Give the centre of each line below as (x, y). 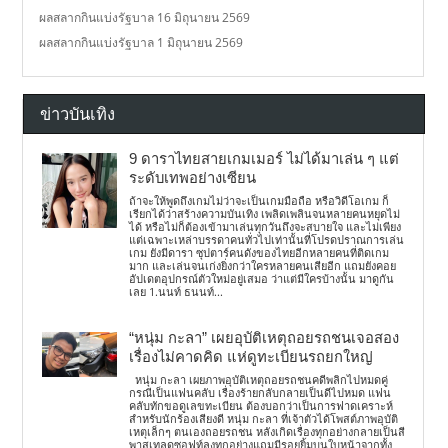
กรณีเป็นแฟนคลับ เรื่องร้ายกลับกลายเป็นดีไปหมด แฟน (260, 392)
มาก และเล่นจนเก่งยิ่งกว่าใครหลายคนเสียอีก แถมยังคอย (263, 265)
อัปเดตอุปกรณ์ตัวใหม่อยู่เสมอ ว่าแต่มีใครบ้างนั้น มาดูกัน (262, 278)
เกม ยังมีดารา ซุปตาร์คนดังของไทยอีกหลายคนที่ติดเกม (259, 252)
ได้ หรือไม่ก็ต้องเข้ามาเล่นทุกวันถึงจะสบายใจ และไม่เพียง (265, 226)
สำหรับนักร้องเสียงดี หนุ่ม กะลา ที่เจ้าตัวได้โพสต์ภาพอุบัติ (264, 418)
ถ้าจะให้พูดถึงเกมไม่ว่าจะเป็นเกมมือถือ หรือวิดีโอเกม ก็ (259, 200)
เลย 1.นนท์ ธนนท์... (176, 291)
